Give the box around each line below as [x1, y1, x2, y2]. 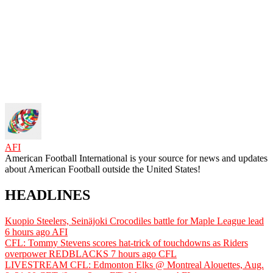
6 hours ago [5, 226, 52, 237]
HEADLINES [5, 186, 90, 203]
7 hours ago [111, 248, 158, 259]
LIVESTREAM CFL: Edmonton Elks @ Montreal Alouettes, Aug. [5, 259, 264, 270]
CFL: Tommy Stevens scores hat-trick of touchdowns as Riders [5, 237, 248, 248]
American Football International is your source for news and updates [5, 152, 268, 163]
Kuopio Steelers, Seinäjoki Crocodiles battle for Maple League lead [5, 215, 264, 226]
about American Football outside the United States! [5, 163, 200, 174]
